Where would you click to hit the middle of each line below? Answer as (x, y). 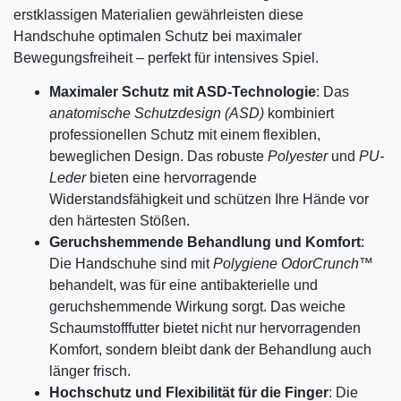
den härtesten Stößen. (119, 220)
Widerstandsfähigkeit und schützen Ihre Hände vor (209, 199)
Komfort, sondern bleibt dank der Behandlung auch (210, 349)
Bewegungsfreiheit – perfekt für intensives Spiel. (166, 57)
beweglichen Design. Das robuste (158, 156)
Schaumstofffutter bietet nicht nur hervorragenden (205, 328)
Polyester (298, 156)
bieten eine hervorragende (171, 177)
